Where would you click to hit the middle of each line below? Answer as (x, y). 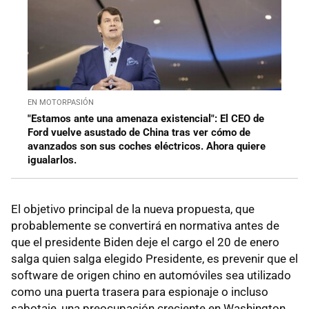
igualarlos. (52, 160)
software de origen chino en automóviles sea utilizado (151, 275)
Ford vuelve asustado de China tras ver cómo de (139, 132)
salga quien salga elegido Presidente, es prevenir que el (154, 258)
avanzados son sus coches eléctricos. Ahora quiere (147, 146)
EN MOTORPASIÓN (61, 102)
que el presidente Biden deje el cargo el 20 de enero (145, 242)
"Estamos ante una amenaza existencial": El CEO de (146, 118)
